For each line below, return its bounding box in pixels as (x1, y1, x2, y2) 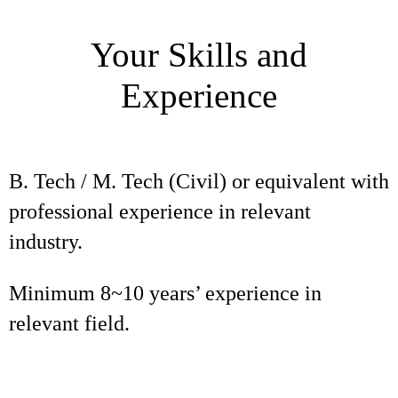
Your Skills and (91, 36, 307, 74)
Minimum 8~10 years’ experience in (9, 282, 322, 305)
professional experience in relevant (9, 200, 311, 223)
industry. (9, 230, 83, 253)
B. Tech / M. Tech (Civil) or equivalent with (9, 170, 389, 193)
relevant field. (9, 312, 130, 335)
